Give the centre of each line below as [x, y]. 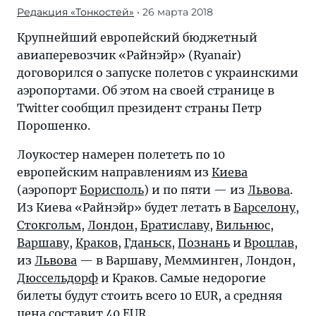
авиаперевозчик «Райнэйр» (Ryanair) [129, 55]
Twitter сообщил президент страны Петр [139, 108]
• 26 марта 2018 [174, 12]
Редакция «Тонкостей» [75, 12]
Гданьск [148, 243]
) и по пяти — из [196, 190]
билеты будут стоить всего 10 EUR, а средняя [150, 296]
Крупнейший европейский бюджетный [137, 37]
